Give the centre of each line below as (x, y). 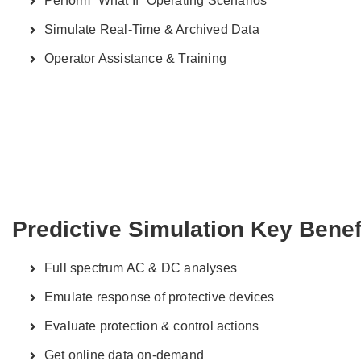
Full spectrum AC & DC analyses (141, 268)
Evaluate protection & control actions (152, 326)
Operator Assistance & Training (135, 58)
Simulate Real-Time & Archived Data (152, 29)
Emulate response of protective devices (160, 297)
